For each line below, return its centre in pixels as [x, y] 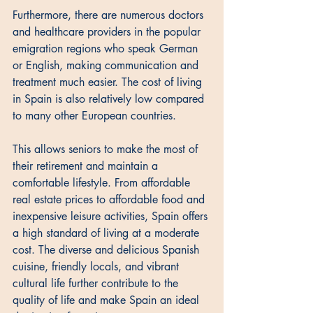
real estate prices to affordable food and [110, 200]
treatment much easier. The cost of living [109, 82]
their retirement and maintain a [87, 166]
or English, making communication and [107, 66]
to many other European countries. [96, 116]
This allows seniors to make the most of [107, 150]
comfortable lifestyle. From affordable [103, 183]
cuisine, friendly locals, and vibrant [97, 267]
